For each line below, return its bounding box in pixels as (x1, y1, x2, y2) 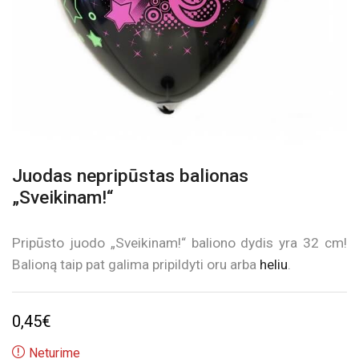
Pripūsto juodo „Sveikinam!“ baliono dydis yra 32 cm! (12, 235, 347, 252)
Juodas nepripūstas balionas (12, 165, 248, 188)
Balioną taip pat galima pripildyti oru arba (12, 256, 260, 273)
